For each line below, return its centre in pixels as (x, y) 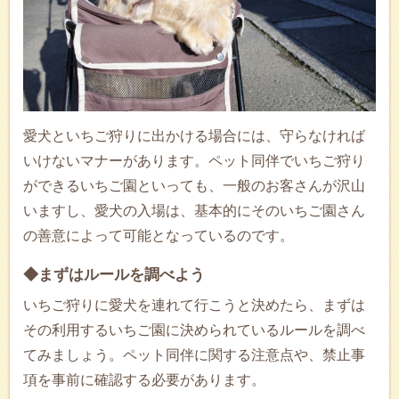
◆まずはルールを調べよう (114, 274)
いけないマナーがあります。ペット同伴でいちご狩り (194, 160)
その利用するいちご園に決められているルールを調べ (194, 330)
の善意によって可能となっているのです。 (159, 235)
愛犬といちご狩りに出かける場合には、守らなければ (194, 135)
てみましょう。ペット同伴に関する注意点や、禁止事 (194, 354)
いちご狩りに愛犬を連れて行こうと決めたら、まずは (194, 305)
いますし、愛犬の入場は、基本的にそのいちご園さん (194, 210)
